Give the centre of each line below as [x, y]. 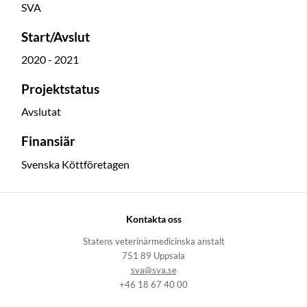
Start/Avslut [55, 37]
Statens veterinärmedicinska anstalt [153, 242]
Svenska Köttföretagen [75, 164]
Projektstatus [60, 89]
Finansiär [48, 142]
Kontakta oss [153, 219]
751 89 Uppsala [153, 256]
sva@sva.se [153, 271]
